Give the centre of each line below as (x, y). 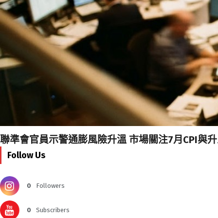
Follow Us (26, 155)
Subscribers (53, 210)
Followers (50, 185)
